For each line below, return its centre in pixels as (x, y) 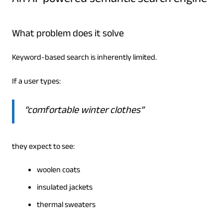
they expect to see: (43, 148)
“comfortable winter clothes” (84, 112)
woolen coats (58, 171)
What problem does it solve (68, 35)
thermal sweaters (66, 206)
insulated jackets (64, 189)
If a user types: (36, 83)
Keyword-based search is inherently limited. (84, 59)
